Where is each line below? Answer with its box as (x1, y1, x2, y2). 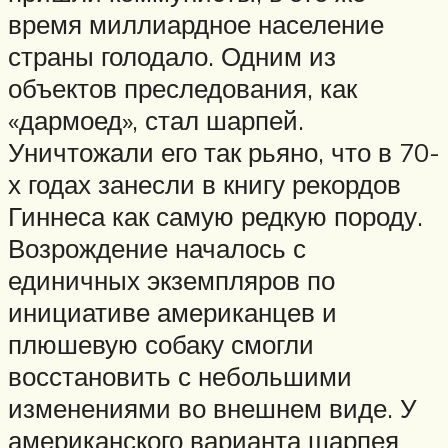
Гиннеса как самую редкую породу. (8, 199, 423, 232)
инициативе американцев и (8, 295, 337, 328)
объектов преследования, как (8, 71, 357, 104)
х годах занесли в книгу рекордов (8, 167, 401, 200)
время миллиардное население (8, 7, 384, 40)
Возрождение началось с (8, 231, 306, 264)
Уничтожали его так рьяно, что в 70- (8, 135, 440, 168)
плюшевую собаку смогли (8, 327, 314, 360)
